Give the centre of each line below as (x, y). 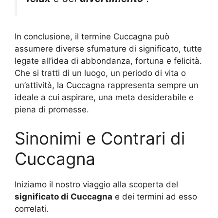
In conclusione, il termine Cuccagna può (92, 36)
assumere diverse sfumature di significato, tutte (108, 48)
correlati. (32, 209)
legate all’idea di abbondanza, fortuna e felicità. (108, 61)
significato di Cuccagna (64, 197)
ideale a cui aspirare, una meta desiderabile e (104, 97)
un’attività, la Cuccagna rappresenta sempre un (107, 85)
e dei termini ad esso (155, 197)
